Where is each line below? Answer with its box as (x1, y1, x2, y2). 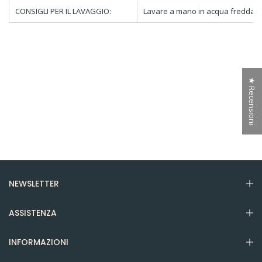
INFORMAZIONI (9, 236, 68, 248)
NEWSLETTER (9, 178, 59, 189)
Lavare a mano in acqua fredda (143, 6, 257, 16)
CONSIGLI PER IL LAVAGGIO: (15, 6, 113, 16)
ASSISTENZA (9, 207, 57, 219)
